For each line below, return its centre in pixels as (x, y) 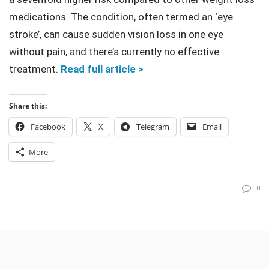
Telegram (153, 127)
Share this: (28, 106)
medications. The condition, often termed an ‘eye (121, 17)
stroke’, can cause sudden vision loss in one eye (116, 35)
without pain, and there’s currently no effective (114, 52)
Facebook (48, 127)
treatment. (35, 69)
